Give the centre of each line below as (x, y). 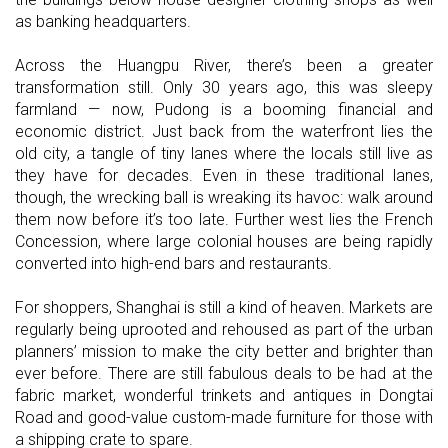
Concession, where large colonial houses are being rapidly (224, 242)
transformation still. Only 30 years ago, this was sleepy (224, 88)
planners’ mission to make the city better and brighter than (224, 352)
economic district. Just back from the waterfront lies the (224, 132)
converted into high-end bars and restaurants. (173, 264)
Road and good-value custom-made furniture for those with (224, 418)
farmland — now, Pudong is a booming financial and (224, 110)
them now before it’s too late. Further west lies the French (224, 220)
